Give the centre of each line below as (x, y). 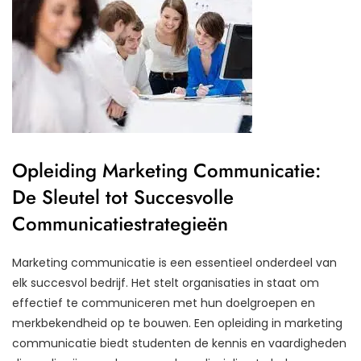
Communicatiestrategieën (120, 223)
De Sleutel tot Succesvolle (123, 197)
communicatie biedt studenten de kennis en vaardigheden (179, 343)
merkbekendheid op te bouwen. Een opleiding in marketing (177, 323)
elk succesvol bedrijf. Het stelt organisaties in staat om (166, 282)
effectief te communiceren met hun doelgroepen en (164, 303)
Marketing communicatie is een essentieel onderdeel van (174, 262)
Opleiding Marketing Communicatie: (166, 170)
